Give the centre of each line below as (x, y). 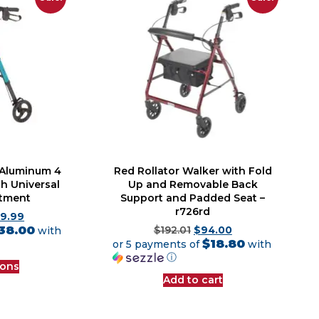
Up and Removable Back (193, 184)
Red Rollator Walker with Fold (193, 171)
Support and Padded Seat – (193, 198)
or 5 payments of (157, 244)
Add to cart (193, 279)
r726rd (193, 211)
